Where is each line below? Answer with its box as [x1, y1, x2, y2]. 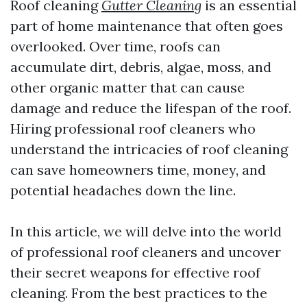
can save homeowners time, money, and [10, 161, 266, 178]
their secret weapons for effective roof [10, 264, 260, 281]
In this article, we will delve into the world [10, 223, 282, 240]
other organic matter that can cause [10, 79, 245, 96]
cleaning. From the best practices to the [10, 284, 267, 302]
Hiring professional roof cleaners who [10, 120, 256, 137]
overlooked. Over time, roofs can [10, 38, 221, 55]
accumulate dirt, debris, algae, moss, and [10, 58, 271, 75]
